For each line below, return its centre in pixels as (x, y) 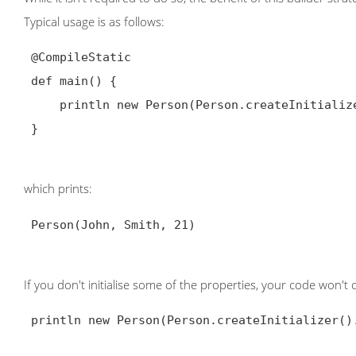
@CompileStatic (81, 58)
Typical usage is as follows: (94, 21)
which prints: (58, 189)
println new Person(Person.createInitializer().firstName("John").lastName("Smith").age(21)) (42, 105)
